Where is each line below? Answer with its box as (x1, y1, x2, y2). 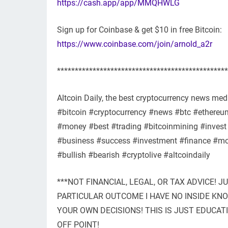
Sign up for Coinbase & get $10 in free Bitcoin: (57, 25, 222, 35)
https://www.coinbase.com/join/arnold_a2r (57, 39, 212, 49)
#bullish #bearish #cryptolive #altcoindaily (57, 150, 210, 160)
